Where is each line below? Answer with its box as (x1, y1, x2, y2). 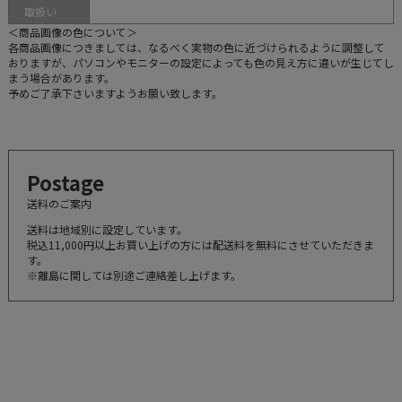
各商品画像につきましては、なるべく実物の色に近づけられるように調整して (7, 39, 385, 55)
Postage (26, 167, 104, 197)
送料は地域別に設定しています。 (26, 221, 188, 237)
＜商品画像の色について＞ (7, 23, 137, 39)
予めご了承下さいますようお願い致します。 (7, 84, 223, 100)
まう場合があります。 (7, 69, 115, 85)
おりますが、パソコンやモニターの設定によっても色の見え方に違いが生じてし (7, 54, 394, 70)
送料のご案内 (26, 195, 92, 211)
